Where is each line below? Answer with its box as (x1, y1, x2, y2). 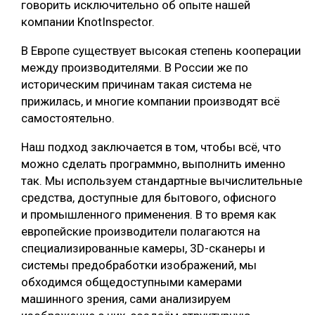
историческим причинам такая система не (21, 77, 252, 92)
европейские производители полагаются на (21, 224, 260, 239)
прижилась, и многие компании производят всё (21, 94, 280, 109)
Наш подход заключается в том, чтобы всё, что (21, 140, 281, 155)
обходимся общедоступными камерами (21, 275, 242, 290)
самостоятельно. (21, 111, 115, 126)
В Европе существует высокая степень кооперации (21, 44, 301, 58)
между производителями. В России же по (21, 60, 248, 75)
